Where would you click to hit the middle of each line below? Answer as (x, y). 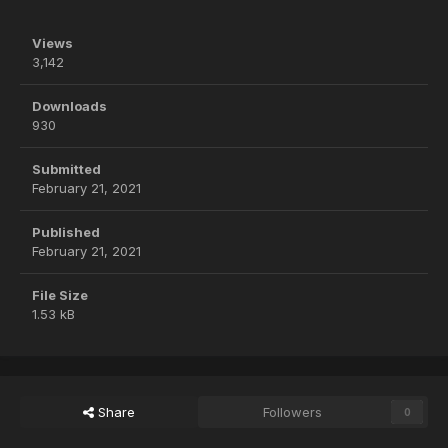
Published (66, 232)
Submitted (66, 169)
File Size (60, 295)
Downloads (69, 106)
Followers (293, 412)
